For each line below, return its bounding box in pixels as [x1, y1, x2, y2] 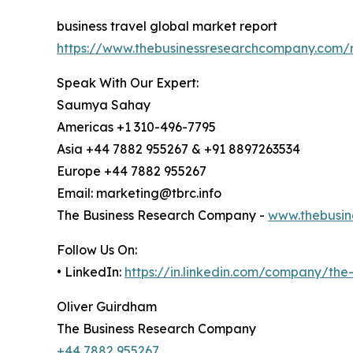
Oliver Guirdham [57, 298, 157, 314]
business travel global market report [57, 17, 277, 34]
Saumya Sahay [57, 96, 150, 113]
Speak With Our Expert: [57, 74, 199, 91]
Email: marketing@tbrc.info [57, 184, 221, 201]
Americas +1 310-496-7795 [57, 118, 216, 135]
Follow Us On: [57, 241, 137, 258]
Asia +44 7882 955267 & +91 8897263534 [57, 140, 300, 157]
